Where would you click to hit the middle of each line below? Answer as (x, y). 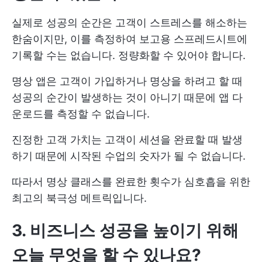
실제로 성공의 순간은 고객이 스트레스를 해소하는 (130, 22)
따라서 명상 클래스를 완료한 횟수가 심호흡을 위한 (131, 181)
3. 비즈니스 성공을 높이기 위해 (125, 230)
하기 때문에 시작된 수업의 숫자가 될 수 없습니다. (129, 156)
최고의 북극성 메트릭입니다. (79, 198)
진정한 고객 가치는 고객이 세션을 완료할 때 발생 (127, 139)
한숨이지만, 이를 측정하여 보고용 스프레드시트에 (130, 39)
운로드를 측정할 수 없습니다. (81, 113)
